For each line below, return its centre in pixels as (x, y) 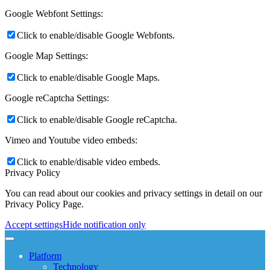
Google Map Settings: (46, 55)
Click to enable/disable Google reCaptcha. (97, 119)
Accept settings (34, 224)
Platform (45, 256)
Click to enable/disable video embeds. (89, 162)
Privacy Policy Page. (44, 204)
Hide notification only (104, 224)
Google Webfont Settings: (54, 13)
